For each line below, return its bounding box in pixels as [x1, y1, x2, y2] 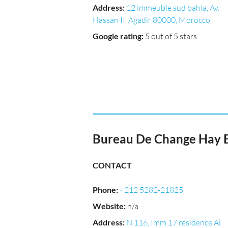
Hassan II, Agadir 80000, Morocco [93, 15, 210, 25]
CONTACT [93, 160, 132, 170]
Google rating [93, 31, 141, 41]
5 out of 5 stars [145, 31, 197, 41]
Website [93, 201, 124, 211]
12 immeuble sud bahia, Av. [126, 3, 219, 13]
